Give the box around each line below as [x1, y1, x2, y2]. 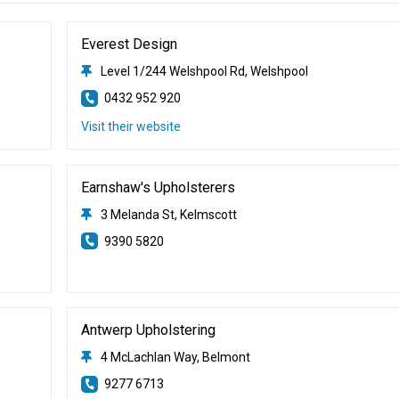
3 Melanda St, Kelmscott [100, 207, 237, 222]
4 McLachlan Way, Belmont [100, 350, 250, 364]
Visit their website [80, 119, 181, 134]
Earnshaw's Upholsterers [80, 178, 235, 196]
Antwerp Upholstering [80, 322, 216, 338]
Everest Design [80, 36, 177, 53]
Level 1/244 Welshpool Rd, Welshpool [100, 64, 308, 78]
